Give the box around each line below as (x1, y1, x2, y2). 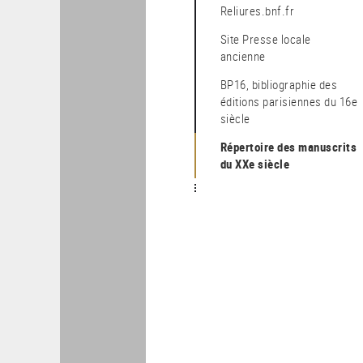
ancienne (220, 48, 266, 64)
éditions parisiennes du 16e (220, 93, 358, 109)
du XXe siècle (220, 156, 290, 172)
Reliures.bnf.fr (227, 2, 295, 19)
